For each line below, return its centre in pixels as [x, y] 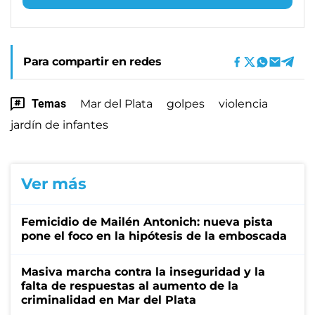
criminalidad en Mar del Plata [109, 300]
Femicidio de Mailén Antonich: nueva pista [147, 221]
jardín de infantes [59, 124]
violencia [243, 103]
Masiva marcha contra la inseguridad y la [143, 271]
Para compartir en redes [92, 61]
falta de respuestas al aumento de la [130, 285]
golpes [186, 103]
